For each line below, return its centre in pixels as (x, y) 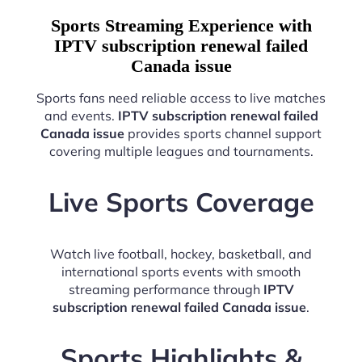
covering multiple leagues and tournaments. (181, 151)
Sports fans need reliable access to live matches (181, 97)
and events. (81, 115)
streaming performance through (166, 289)
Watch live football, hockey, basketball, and (181, 253)
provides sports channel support (223, 133)
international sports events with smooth (181, 271)
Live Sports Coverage (181, 202)
